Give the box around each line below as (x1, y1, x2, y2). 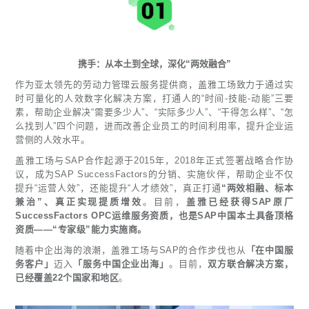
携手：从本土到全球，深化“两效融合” (78, 59, 231, 70)
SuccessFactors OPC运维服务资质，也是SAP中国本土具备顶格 (15, 210, 294, 221)
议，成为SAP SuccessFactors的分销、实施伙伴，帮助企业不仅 (15, 169, 294, 180)
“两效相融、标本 (221, 183, 294, 194)
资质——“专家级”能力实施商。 (15, 224, 147, 235)
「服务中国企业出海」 (72, 259, 170, 270)
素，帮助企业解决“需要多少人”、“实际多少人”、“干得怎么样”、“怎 (15, 107, 294, 118)
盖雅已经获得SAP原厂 (186, 197, 294, 208)
